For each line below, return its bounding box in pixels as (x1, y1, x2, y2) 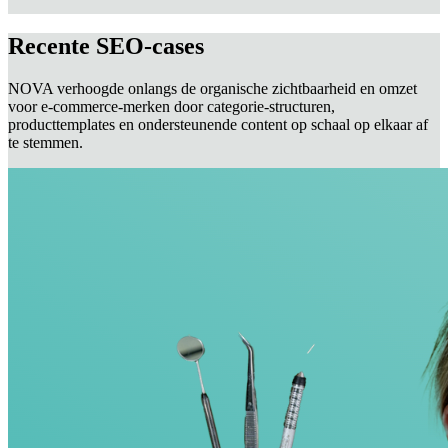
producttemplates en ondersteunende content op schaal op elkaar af (8, 116, 428, 134)
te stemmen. (8, 134, 83, 152)
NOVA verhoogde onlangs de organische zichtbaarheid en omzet (8, 80, 417, 98)
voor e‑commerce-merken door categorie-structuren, (8, 98, 335, 116)
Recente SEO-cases (8, 33, 204, 60)
